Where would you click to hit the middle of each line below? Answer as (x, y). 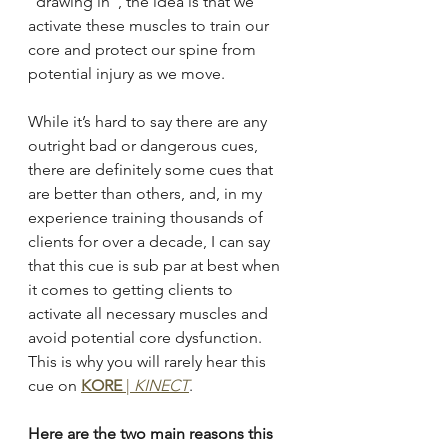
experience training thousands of (147, 218)
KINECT (161, 386)
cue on (52, 386)
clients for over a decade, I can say (151, 242)
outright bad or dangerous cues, (145, 146)
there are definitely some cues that (152, 170)
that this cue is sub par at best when (156, 266)
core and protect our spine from (144, 50)
